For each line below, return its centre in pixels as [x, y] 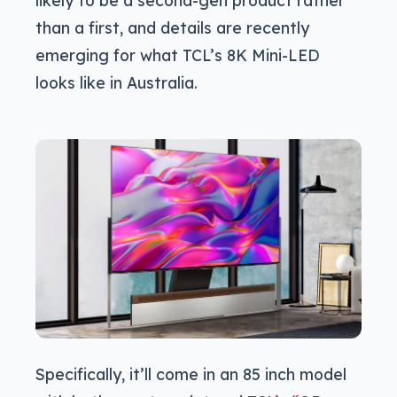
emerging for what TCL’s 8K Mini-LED [178, 54]
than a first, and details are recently [172, 27]
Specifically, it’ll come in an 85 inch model [191, 374]
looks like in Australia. [117, 82]
